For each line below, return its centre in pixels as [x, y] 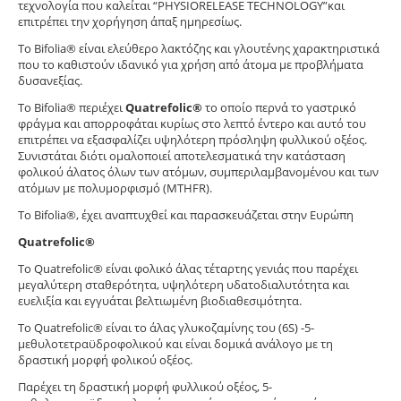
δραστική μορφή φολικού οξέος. [105, 359]
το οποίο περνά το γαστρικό [279, 107]
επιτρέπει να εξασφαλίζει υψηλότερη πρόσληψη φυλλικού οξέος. [192, 139]
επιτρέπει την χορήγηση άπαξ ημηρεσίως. [130, 21]
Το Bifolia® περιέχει [72, 107]
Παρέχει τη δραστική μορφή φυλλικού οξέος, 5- [145, 386]
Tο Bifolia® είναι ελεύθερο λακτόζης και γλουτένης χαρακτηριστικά [199, 48]
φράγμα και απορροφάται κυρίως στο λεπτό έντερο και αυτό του [192, 123]
